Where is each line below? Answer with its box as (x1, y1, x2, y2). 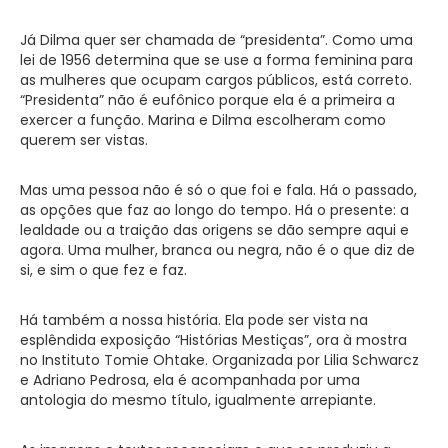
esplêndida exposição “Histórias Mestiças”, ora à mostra (20, 329, 407, 350)
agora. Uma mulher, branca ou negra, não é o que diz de (20, 239, 415, 260)
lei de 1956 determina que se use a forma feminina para (20, 49, 413, 70)
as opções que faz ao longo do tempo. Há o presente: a (20, 199, 409, 220)
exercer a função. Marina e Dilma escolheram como (20, 109, 386, 130)
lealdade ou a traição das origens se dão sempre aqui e (20, 219, 409, 240)
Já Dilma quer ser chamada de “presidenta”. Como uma (20, 29, 413, 50)
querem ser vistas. (20, 129, 148, 150)
